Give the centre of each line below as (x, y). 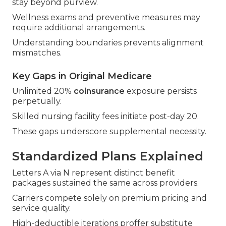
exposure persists (161, 91)
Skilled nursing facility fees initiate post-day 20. (105, 117)
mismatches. (37, 53)
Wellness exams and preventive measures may (106, 18)
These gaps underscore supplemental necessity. (109, 132)
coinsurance (99, 91)
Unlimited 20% (43, 91)
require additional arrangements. (79, 28)
